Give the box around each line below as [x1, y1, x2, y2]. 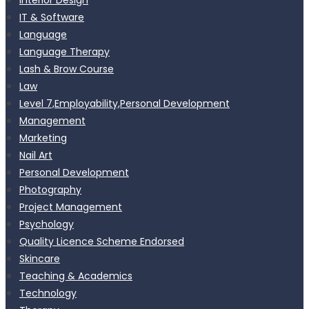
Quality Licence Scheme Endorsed [19, 234, 184, 248]
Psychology [19, 217, 74, 231]
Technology [19, 286, 77, 300]
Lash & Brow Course [19, 61, 114, 76]
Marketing [19, 130, 67, 145]
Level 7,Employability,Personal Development [19, 96, 230, 110]
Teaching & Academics [19, 268, 132, 283]
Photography [19, 182, 81, 197]
